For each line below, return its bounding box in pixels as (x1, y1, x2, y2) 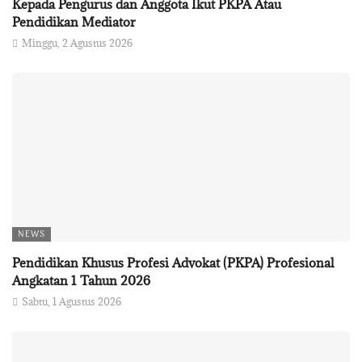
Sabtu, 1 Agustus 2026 (22, 294, 121, 308)
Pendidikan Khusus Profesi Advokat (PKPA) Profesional (12, 254, 334, 271)
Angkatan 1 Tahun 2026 (12, 271, 150, 288)
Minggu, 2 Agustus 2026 (22, 36, 133, 49)
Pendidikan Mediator (12, 13, 136, 30)
